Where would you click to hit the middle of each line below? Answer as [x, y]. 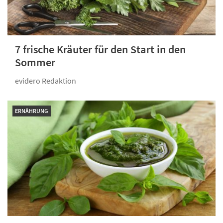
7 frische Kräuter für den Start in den [100, 49]
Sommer [35, 62]
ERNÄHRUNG [32, 111]
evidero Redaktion [46, 80]
